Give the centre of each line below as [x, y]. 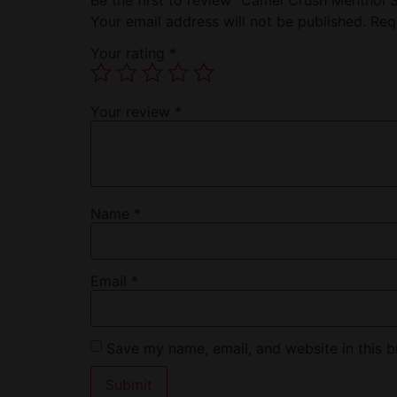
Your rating [130, 53]
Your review [132, 111]
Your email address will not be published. [228, 21]
